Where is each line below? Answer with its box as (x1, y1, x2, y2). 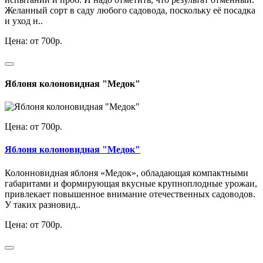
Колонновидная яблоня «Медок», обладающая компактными (5, 167, 248, 178)
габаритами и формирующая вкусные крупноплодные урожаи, (5, 178, 257, 188)
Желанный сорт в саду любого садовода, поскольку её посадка (5, 5, 255, 15)
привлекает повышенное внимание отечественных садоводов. (5, 188, 255, 199)
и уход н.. (5, 15, 43, 26)
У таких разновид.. (5, 199, 80, 210)
